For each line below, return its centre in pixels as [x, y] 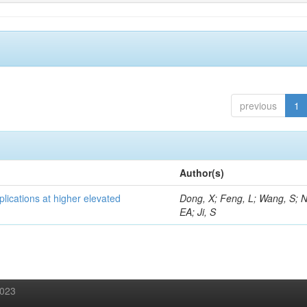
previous [258, 106]
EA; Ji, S [198, 212]
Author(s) [202, 173]
